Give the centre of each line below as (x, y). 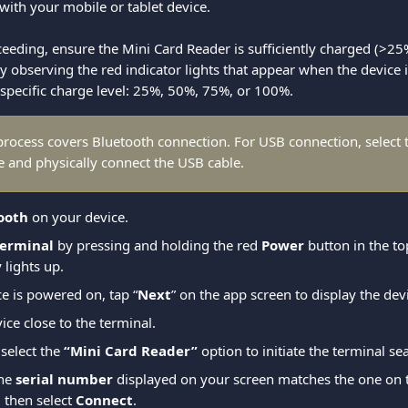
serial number (64, 379)
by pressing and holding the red (158, 245)
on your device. (78, 217)
